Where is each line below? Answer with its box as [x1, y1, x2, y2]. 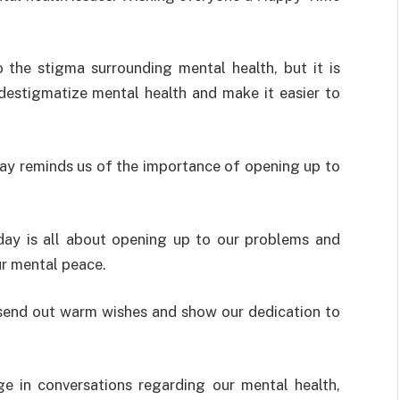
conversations [37, 375, 133, 394]
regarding [138, 375, 206, 394]
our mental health [205, 375, 337, 394]
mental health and [87, 84, 223, 103]
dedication [248, 303, 321, 321]
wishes [102, 303, 148, 321]
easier [279, 84, 321, 103]
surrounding [91, 59, 173, 78]
